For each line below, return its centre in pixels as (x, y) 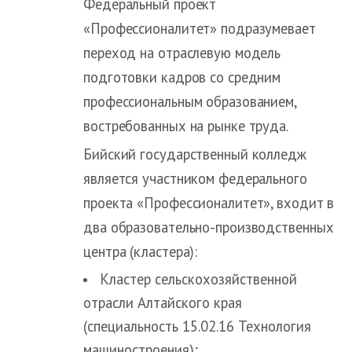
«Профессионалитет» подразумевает (200, 28)
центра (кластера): (141, 251)
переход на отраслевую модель (182, 52)
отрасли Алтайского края (163, 302)
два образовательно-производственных (209, 227)
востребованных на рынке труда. (186, 125)
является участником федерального (195, 178)
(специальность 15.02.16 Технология (197, 326)
